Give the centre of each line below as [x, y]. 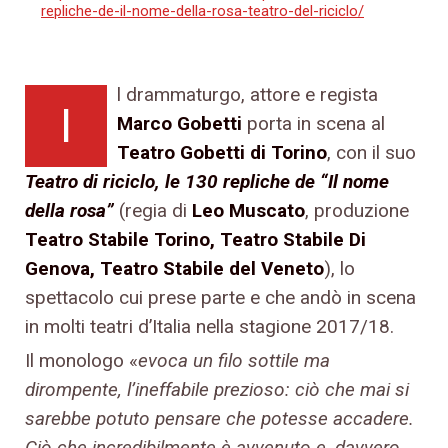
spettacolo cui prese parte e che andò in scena [220, 297]
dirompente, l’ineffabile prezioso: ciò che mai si [217, 389]
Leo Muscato [248, 210]
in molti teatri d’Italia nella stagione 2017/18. [209, 326]
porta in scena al [313, 123]
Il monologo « [81, 360]
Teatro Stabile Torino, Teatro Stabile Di [195, 239]
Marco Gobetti [179, 123]
